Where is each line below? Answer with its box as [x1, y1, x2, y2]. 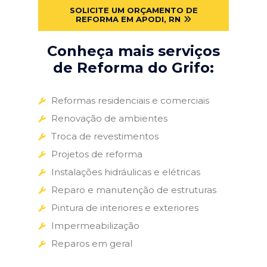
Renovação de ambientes [51, 112, 167, 124]
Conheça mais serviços [47, 42, 220, 60]
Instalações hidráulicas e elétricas [51, 166, 200, 178]
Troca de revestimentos [51, 130, 159, 142]
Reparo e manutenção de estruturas [51, 184, 216, 195]
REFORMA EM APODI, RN [76, 14, 181, 24]
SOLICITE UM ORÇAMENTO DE [69, 5, 198, 15]
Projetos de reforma [51, 148, 142, 160]
